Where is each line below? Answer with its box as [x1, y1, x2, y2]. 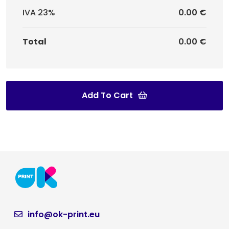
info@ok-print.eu [28, 208, 100, 220]
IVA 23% [22, 6, 55, 18]
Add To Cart [82, 89, 133, 101]
